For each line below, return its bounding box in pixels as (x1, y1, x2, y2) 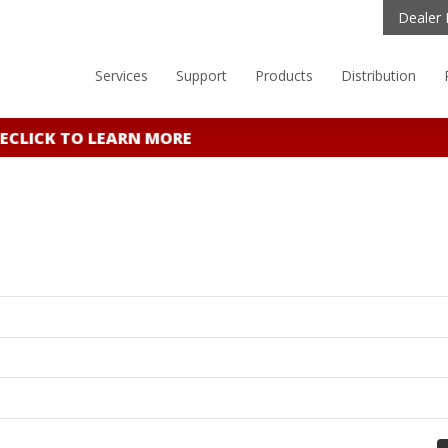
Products (255, 66, 313, 85)
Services (95, 66, 148, 85)
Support (176, 66, 227, 85)
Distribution (341, 66, 416, 85)
